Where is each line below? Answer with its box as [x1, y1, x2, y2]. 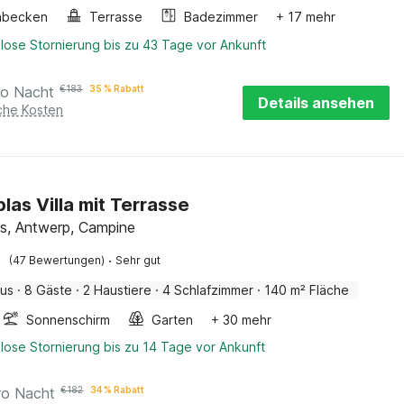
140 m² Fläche [264, 282, 350, 298]
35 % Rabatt [89, 83, 145, 94]
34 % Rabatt [90, 384, 145, 395]
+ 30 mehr [211, 312, 272, 327]
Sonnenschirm [26, 312, 111, 327]
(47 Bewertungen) [9, 253, 106, 267]
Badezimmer [184, 9, 259, 24]
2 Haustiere [83, 282, 152, 298]
